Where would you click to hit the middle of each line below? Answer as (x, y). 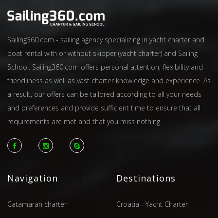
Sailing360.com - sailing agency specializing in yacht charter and (106, 39)
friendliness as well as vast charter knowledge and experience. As (109, 80)
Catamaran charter (37, 204)
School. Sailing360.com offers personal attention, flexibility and (105, 67)
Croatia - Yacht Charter (152, 204)
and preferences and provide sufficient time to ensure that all (104, 108)
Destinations (146, 178)
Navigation (33, 178)
